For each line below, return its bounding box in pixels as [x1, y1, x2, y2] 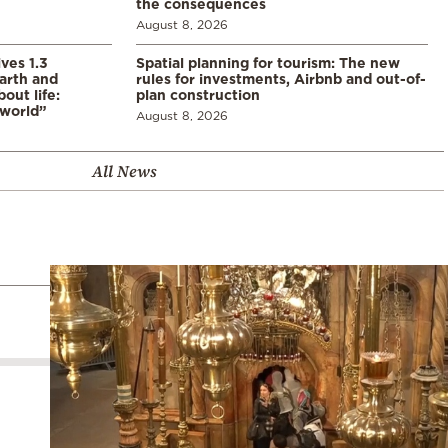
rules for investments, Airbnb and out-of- [136, 71, 426, 87]
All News [91, 160, 157, 183]
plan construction [136, 87, 260, 103]
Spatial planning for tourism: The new [136, 55, 400, 71]
